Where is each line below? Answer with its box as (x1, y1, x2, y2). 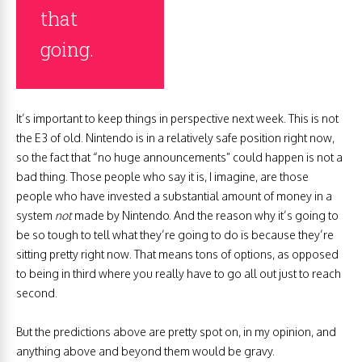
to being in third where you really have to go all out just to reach (16, 267, 341, 280)
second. (16, 286, 57, 300)
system (16, 208, 55, 222)
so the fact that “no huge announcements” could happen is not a (16, 150, 343, 164)
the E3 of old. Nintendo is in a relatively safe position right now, (16, 131, 335, 145)
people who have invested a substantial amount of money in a (16, 189, 332, 203)
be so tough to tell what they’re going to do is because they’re (16, 228, 334, 242)
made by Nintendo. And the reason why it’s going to (74, 208, 339, 222)
